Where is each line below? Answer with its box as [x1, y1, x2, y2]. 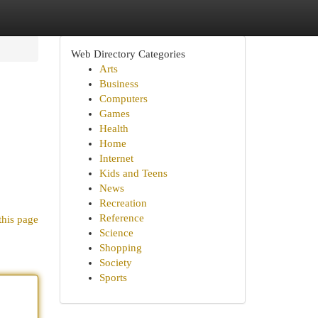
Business [99, 78, 138, 89]
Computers [99, 93, 148, 104]
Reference [99, 212, 144, 224]
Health [99, 123, 128, 134]
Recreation [99, 197, 147, 209]
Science [99, 227, 133, 238]
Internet [99, 153, 133, 164]
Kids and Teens [99, 168, 168, 179]
